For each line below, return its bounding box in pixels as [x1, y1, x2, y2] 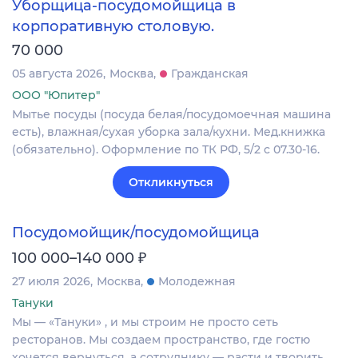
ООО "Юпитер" [12, 88, 100, 103]
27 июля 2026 [12, 274, 90, 289]
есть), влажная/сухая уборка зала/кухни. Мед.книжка [12, 125, 325, 140]
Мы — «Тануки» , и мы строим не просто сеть [12, 315, 278, 330]
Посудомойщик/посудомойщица [12, 224, 260, 242]
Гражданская [171, 66, 249, 82]
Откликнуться [129, 175, 213, 190]
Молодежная [158, 274, 236, 289]
